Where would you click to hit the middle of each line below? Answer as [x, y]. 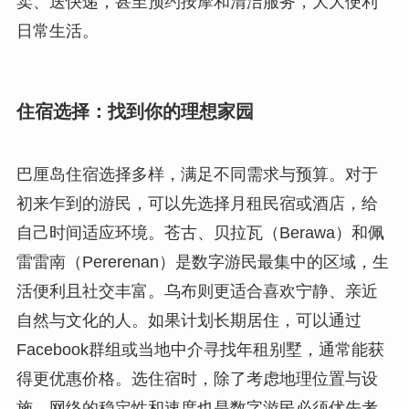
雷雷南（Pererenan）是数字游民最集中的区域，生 [202, 262]
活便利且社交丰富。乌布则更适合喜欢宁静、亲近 [197, 292]
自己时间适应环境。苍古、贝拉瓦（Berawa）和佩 [200, 233]
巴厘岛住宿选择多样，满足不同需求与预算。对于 [197, 175]
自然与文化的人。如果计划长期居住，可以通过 [189, 321]
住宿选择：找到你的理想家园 [135, 111]
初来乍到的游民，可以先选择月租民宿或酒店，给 [197, 204]
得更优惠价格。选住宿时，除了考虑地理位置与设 [197, 379]
